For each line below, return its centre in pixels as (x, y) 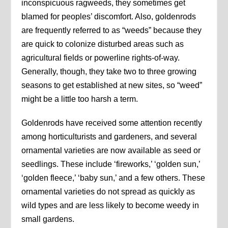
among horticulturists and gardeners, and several (109, 136)
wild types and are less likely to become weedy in (110, 205)
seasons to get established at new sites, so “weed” (112, 85)
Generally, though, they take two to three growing (109, 71)
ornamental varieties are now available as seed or (111, 150)
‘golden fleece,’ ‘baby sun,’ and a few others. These (113, 178)
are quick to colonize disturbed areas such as (103, 44)
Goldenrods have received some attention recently (112, 123)
